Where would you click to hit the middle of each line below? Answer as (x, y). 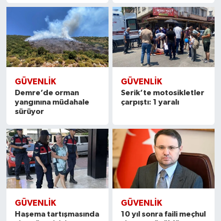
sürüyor (29, 111)
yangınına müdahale (52, 102)
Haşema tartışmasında (57, 214)
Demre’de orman (47, 92)
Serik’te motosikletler (163, 92)
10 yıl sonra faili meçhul (164, 214)
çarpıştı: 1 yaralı (150, 102)
